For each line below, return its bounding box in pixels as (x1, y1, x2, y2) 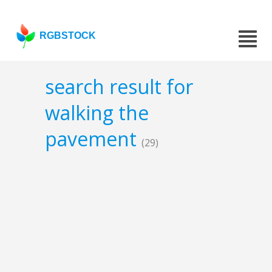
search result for (45, 73, 193, 100)
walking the (45, 100, 149, 126)
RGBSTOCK (39, 30, 97, 41)
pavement (45, 126, 141, 152)
